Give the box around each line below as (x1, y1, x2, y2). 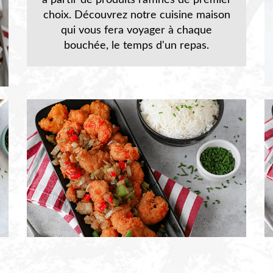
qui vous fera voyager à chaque (61, 25, 212, 36)
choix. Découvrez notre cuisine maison (43, 10, 230, 21)
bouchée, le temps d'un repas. (64, 40, 209, 51)
